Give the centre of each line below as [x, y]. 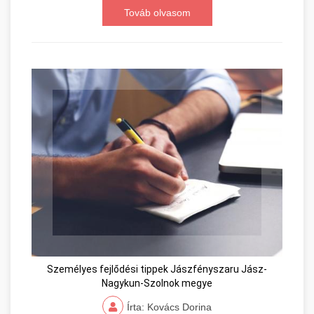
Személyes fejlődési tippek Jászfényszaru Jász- [157, 269]
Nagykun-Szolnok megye [157, 284]
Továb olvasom [157, 12]
